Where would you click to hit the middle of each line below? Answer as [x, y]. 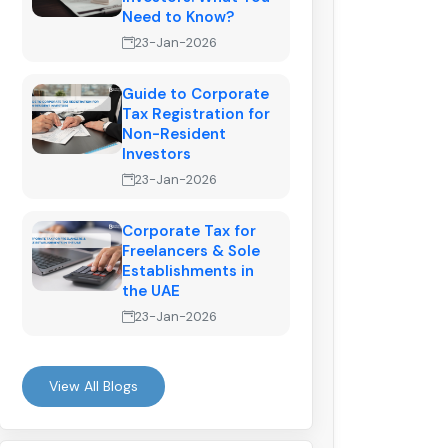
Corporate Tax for [189, 231]
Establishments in [188, 271]
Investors [156, 154]
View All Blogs [93, 386]
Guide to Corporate [195, 94]
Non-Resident [174, 134]
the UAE [151, 291]
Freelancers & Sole [191, 251]
